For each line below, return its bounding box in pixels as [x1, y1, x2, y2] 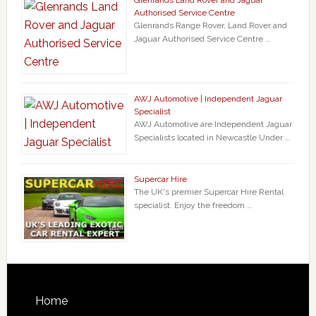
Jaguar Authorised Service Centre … [133, 33, 270, 44]
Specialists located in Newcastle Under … [133, 132, 290, 142]
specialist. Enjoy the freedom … [133, 200, 252, 210]
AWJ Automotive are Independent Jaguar [133, 119, 292, 129]
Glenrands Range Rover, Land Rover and [133, 20, 287, 30]
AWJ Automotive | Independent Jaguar [133, 93, 282, 104]
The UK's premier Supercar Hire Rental [133, 186, 284, 197]
